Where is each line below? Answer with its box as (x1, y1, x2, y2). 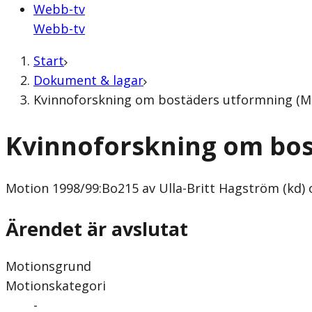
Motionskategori (6, 276, 106, 294)
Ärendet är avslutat (6, 215, 188, 242)
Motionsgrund (6, 257, 91, 274)
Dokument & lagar (33, 72, 143, 88)
